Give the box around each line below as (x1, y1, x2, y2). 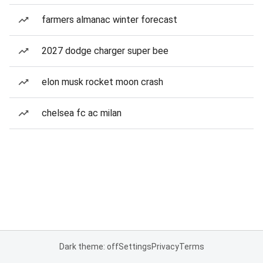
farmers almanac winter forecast (42, 14, 177, 25)
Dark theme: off (59, 242, 119, 251)
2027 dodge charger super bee (42, 45, 168, 56)
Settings (118, 242, 151, 251)
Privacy (151, 242, 179, 251)
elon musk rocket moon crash (42, 76, 163, 87)
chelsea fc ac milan (42, 107, 122, 119)
